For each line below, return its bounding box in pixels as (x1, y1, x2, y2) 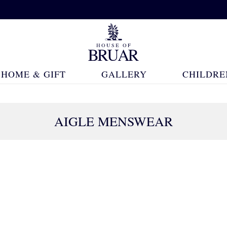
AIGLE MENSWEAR (54, 112, 173, 130)
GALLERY (101, 68, 147, 80)
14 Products (150, 163, 190, 173)
